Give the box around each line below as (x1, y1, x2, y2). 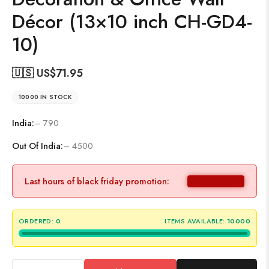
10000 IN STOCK (19, 92, 71, 101)
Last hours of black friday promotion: (25, 175, 169, 187)
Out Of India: (12, 139, 63, 152)
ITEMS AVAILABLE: (165, 216, 225, 226)
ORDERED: (19, 216, 54, 226)
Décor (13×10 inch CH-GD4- (12, 8, 252, 35)
